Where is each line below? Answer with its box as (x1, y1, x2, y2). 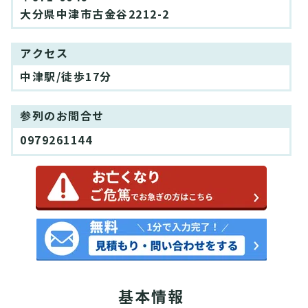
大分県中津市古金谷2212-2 (20, 8, 170, 23)
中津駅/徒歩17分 (20, 70, 112, 85)
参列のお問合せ (20, 109, 104, 124)
